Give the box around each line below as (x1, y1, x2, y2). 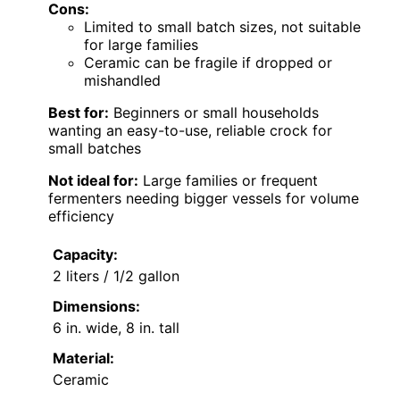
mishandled (84, 71, 161, 90)
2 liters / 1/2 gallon (53, 267, 179, 286)
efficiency (48, 207, 114, 226)
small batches (48, 139, 141, 158)
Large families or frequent (138, 171, 318, 190)
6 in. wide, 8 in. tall (53, 319, 179, 337)
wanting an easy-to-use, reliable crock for (48, 121, 332, 140)
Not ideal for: (48, 171, 138, 190)
